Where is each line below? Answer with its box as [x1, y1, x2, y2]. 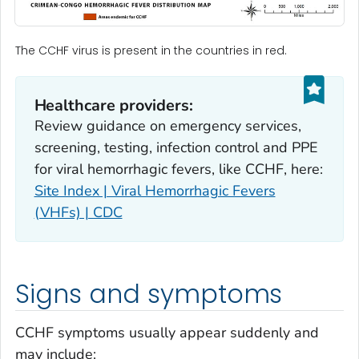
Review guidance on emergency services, [34, 115, 301, 135]
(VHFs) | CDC [34, 202, 123, 222]
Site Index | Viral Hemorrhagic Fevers [34, 180, 276, 200]
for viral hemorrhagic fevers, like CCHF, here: [34, 159, 323, 179]
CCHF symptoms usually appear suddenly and [15, 322, 319, 342]
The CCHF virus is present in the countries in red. [15, 42, 287, 59]
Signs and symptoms [15, 276, 283, 313]
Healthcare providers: [34, 94, 194, 116]
